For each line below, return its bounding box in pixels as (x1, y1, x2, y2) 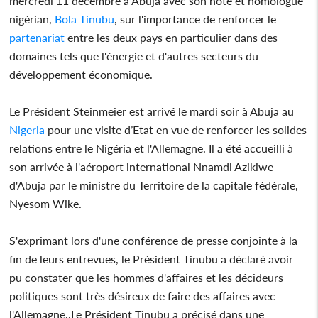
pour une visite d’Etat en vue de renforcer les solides (45, 122, 307, 136)
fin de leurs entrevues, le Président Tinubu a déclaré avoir (9, 251, 294, 265)
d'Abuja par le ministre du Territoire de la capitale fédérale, (9, 177, 299, 192)
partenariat (9, 30, 65, 44)
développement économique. (9, 67, 153, 81)
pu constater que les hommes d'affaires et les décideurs (9, 270, 284, 284)
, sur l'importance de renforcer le (114, 11, 277, 26)
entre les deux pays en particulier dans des (65, 30, 278, 44)
